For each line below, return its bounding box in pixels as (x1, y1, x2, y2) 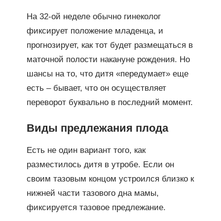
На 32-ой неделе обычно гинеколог (26, 11, 161, 21)
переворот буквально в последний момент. (26, 97, 193, 107)
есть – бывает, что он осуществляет (26, 83, 166, 93)
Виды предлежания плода (26, 121, 168, 134)
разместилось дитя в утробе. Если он (26, 159, 174, 169)
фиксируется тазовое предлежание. (26, 202, 166, 212)
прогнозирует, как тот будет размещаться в (26, 40, 193, 50)
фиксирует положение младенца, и (26, 26, 163, 36)
